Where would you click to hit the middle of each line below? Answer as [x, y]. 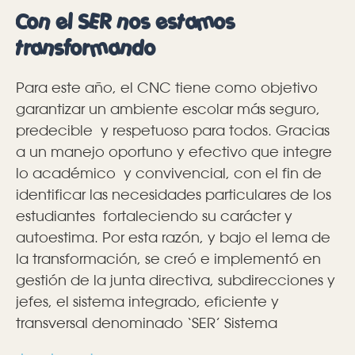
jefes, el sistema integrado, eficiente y [147, 301]
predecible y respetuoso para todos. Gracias [173, 130]
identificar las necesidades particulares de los [174, 194]
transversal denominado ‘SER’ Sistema [147, 322]
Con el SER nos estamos [126, 21]
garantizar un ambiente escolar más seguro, [168, 108]
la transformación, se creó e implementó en [168, 258]
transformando [86, 48]
